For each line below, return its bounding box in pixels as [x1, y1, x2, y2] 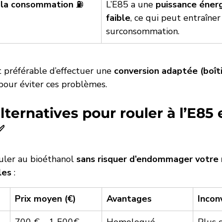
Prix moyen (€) [15, 193, 76, 205]
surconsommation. [106, 25, 179, 38]
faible [106, 12, 130, 24]
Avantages [107, 193, 152, 205]
